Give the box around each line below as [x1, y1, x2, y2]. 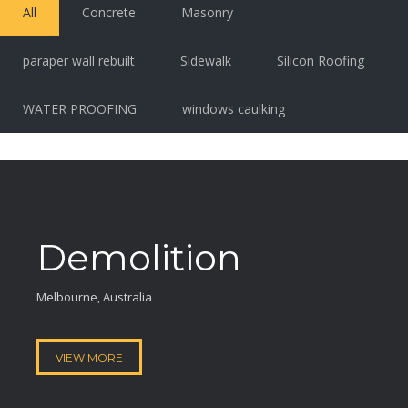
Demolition [36, 235, 241, 280]
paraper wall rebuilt [23, 52, 135, 70]
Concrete [82, 4, 136, 22]
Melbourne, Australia [36, 289, 152, 306]
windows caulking [182, 100, 285, 118]
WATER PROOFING [23, 100, 137, 118]
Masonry [181, 4, 233, 22]
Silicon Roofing [277, 52, 364, 70]
